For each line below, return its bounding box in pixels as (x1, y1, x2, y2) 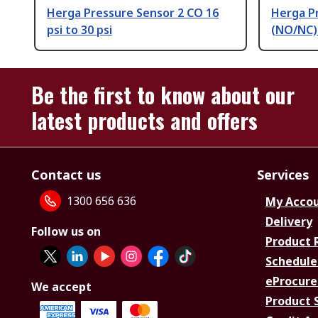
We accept (31, 279, 92, 295)
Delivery (265, 214, 312, 230)
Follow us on (31, 224, 101, 240)
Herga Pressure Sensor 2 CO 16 (47, 5, 219, 21)
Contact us (31, 166, 102, 184)
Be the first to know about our (31, 79, 295, 111)
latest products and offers (31, 104, 258, 137)
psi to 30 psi (47, 22, 112, 38)
